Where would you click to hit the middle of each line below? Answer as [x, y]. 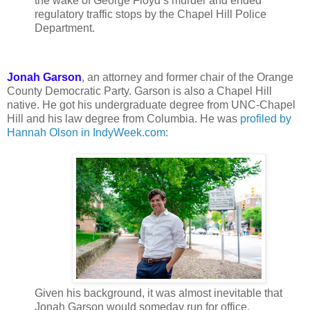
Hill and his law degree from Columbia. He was [124, 119]
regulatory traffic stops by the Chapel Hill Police [151, 14]
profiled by [266, 119]
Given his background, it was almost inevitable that [158, 293]
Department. [65, 28]
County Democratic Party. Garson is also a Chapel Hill [139, 91]
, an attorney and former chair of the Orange [188, 77]
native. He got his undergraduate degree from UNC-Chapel [151, 105]
